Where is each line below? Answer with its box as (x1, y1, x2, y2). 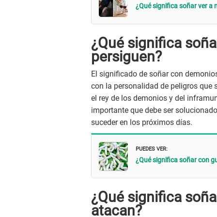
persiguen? (91, 48, 162, 65)
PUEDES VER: (136, 143, 168, 153)
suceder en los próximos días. (91, 118, 194, 127)
